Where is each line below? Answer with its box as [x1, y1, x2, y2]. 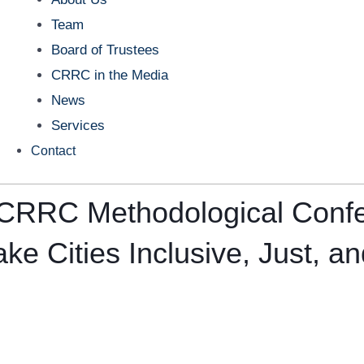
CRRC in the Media [51, 67, 169, 83]
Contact [30, 143, 76, 158]
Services [51, 117, 106, 133]
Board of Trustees [51, 41, 160, 58]
